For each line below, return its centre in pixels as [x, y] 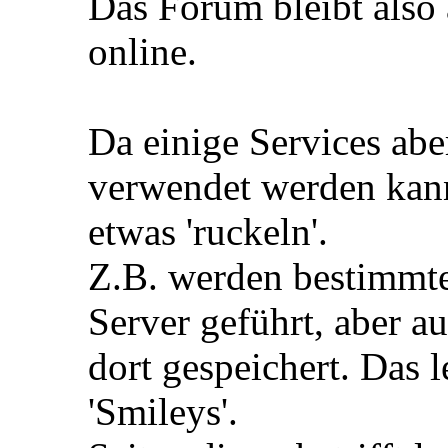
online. [142, 52]
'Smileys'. [163, 412]
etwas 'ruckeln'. [208, 232]
